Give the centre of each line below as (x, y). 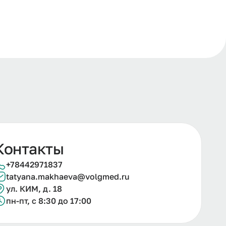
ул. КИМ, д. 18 (34, 189)
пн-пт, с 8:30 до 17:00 (49, 201)
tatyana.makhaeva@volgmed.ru (68, 177)
